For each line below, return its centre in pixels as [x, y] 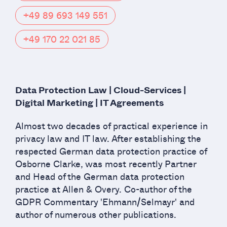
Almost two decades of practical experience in [111, 125]
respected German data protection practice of [111, 151]
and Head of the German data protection [100, 176]
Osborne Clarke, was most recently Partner [106, 163]
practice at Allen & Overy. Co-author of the [104, 189]
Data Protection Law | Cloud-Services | [101, 90]
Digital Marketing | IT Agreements [89, 103]
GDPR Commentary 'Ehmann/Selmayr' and [105, 201]
